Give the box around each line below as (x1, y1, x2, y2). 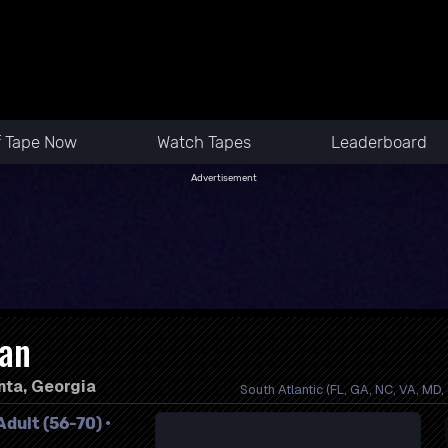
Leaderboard (330, 132, 427, 152)
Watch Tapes (156, 132, 251, 152)
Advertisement (191, 172, 257, 183)
